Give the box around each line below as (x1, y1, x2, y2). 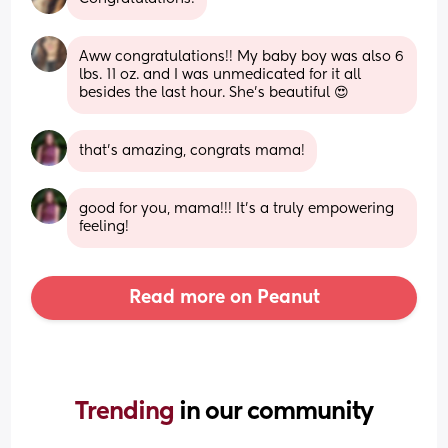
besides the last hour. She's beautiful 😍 (79, 85, 350, 100)
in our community (179, 399, 373, 424)
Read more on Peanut (128, 288, 320, 307)
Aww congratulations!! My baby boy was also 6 (79, 49, 405, 64)
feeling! (79, 219, 130, 234)
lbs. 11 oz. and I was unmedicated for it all (79, 67, 362, 82)
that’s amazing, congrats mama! (79, 143, 306, 158)
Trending (75, 399, 179, 424)
